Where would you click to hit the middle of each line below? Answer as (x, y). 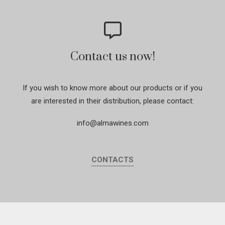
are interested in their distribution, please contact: (113, 101)
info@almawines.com (113, 123)
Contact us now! (113, 57)
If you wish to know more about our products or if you (113, 88)
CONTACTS (113, 159)
